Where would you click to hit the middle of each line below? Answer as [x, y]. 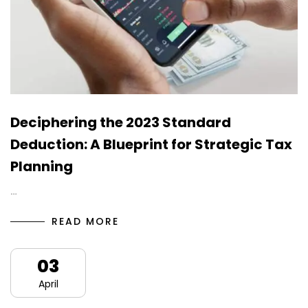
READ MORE [85, 221]
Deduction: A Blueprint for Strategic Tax [151, 144]
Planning [42, 166]
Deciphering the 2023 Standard [121, 122]
